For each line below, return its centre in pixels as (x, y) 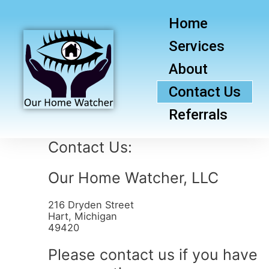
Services (196, 46)
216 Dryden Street (91, 205)
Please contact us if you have (153, 255)
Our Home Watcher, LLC (133, 178)
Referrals (198, 115)
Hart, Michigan (83, 216)
